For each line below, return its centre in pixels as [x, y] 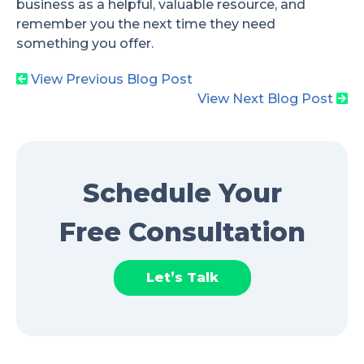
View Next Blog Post [265, 99]
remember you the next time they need [146, 24]
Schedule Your [182, 193]
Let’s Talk [182, 278]
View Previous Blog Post [112, 80]
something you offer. [85, 44]
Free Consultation [182, 232]
